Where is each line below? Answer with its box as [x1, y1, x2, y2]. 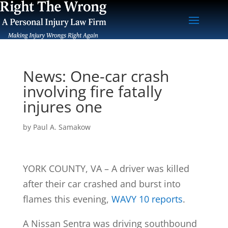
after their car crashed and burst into [22, 177, 181, 190]
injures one [22, 96, 102, 117]
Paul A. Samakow [33, 122, 91, 132]
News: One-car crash [22, 65, 169, 87]
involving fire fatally [22, 80, 162, 102]
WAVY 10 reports [111, 192, 183, 205]
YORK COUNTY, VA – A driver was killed [22, 162, 189, 175]
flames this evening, [22, 192, 111, 205]
